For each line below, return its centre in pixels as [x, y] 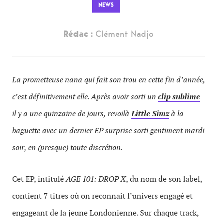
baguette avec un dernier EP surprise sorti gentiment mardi [108, 131]
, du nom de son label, [164, 179]
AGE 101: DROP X [96, 179]
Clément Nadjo [124, 34]
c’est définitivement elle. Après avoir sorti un [85, 97]
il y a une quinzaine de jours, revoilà [72, 114]
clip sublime [179, 97]
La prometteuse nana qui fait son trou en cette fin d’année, [108, 80]
